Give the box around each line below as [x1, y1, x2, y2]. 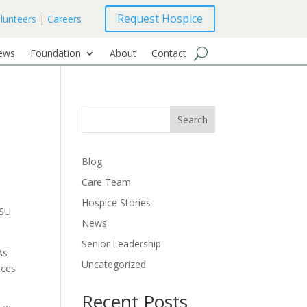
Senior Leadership [82, 237, 162, 250]
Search [177, 112, 208, 126]
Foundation [29, 47, 81, 60]
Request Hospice [116, 11, 203, 26]
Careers [47, 12, 82, 25]
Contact [151, 47, 186, 60]
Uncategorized [82, 258, 147, 271]
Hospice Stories [82, 196, 151, 209]
